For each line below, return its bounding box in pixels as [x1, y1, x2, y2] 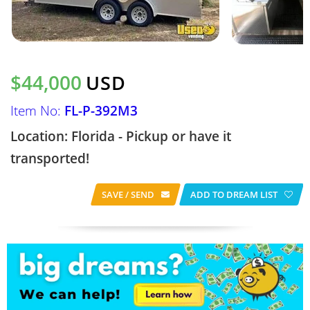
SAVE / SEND [102, 188, 154, 201]
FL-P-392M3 [64, 102, 138, 120]
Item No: [10, 102, 64, 120]
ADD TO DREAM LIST [190, 188, 277, 201]
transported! [10, 149, 89, 167]
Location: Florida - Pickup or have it [10, 127, 231, 145]
